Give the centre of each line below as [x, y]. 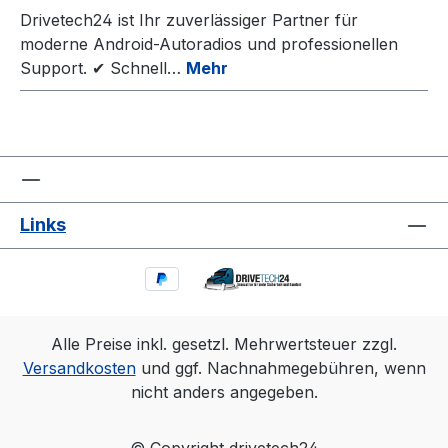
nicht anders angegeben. [224, 392]
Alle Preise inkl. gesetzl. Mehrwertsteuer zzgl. [224, 344]
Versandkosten [79, 368]
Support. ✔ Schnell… [103, 68]
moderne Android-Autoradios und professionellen [209, 44]
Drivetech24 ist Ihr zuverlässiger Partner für [189, 20]
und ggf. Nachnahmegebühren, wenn [280, 368]
